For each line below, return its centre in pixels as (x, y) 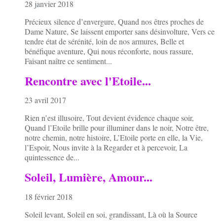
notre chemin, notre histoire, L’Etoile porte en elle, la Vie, (114, 138)
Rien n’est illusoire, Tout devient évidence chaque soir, (109, 118)
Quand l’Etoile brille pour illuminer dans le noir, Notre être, (117, 128)
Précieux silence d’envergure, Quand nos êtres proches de (114, 21)
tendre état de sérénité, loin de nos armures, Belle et (104, 41)
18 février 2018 (49, 197)
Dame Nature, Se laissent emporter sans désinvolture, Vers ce (120, 31)
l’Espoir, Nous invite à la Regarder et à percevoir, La (106, 147)
